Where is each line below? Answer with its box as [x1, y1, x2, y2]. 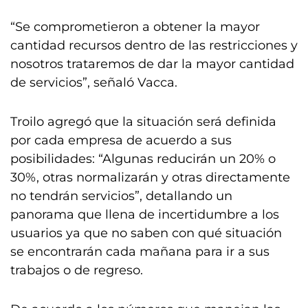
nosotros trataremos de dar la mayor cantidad [10, 56, 294, 71]
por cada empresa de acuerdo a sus [10, 133, 232, 148]
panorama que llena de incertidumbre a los [10, 207, 279, 222]
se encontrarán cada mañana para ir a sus [10, 244, 269, 259]
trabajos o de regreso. [10, 263, 143, 278]
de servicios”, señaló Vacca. [10, 75, 177, 90]
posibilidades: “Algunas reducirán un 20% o [10, 151, 276, 166]
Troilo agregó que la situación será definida [10, 114, 276, 129]
